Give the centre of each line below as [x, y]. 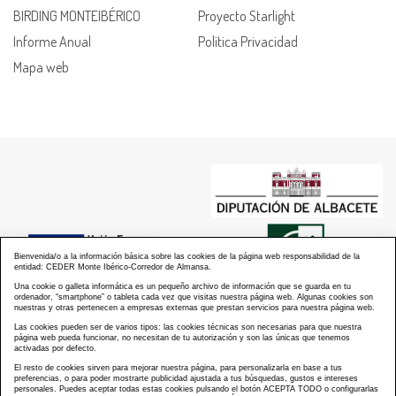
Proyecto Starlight [247, 15]
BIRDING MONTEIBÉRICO [77, 15]
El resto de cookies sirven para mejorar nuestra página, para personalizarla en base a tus [178, 368]
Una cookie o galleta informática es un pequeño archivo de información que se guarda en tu [183, 286]
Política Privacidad [248, 41]
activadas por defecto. [55, 348]
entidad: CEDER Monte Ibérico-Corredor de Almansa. [113, 267]
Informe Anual [52, 41]
